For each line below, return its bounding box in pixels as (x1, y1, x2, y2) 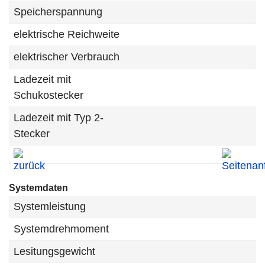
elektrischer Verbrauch (14, 51, 119, 63)
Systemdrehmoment (14, 223, 109, 235)
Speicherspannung (14, 6, 102, 18)
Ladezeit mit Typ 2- (14, 112, 104, 124)
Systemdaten (9, 183, 68, 193)
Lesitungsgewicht (14, 245, 95, 257)
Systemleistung (14, 201, 86, 212)
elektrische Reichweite (14, 28, 119, 40)
